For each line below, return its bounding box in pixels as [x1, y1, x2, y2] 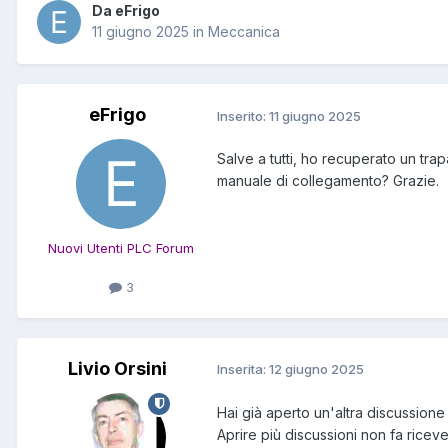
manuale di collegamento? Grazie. [217, 172, 439, 190]
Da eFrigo [92, 2, 160, 20]
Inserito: [217, 107, 269, 124]
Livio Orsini [67, 357, 167, 379]
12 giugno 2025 [269, 361, 364, 378]
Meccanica [208, 23, 280, 41]
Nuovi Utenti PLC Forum [48, 240, 194, 257]
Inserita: [217, 361, 269, 378]
